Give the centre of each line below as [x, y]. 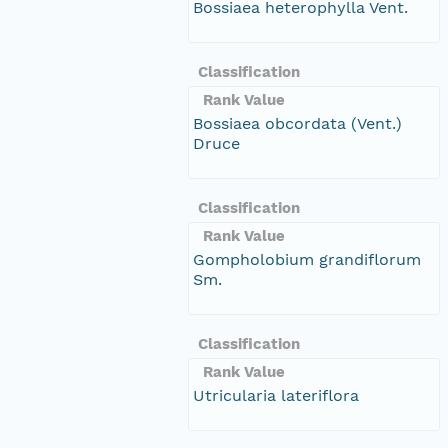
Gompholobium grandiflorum [307, 259]
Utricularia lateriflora [276, 395]
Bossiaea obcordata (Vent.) [297, 123]
